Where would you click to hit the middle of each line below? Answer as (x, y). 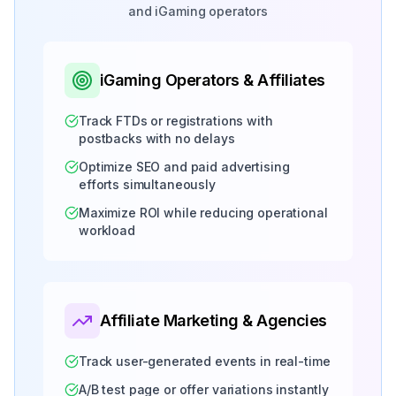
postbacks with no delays (157, 138)
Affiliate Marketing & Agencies (213, 320)
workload (107, 230)
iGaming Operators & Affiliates (213, 80)
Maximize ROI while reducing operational (203, 213)
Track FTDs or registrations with (176, 121)
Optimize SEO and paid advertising (184, 167)
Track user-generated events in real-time (205, 361)
